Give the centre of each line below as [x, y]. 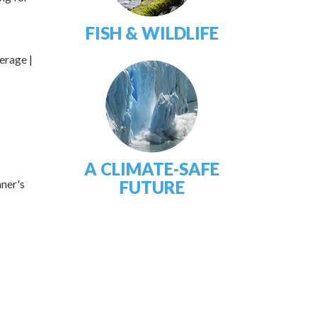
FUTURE [152, 187]
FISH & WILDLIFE [152, 33]
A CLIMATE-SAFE [152, 169]
